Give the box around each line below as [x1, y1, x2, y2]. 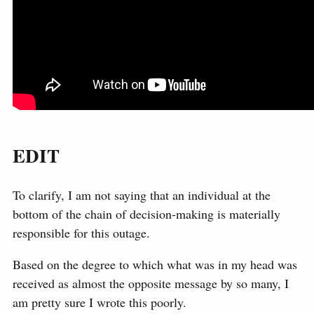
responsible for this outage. [13, 224, 150, 241]
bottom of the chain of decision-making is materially [13, 205, 280, 222]
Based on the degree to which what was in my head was [13, 255, 297, 273]
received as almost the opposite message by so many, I [13, 274, 289, 292]
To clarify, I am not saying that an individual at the [13, 186, 271, 203]
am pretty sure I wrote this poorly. [13, 293, 186, 310]
